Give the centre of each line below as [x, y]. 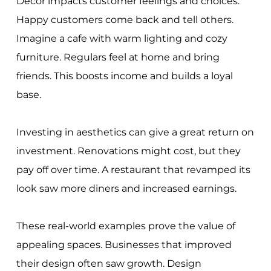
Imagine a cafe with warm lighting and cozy [122, 38]
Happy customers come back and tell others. [125, 19]
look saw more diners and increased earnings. [126, 188]
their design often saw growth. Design [109, 263]
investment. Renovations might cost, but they [128, 151]
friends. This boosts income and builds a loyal [124, 76]
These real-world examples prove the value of [126, 226]
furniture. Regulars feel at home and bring [118, 57]
